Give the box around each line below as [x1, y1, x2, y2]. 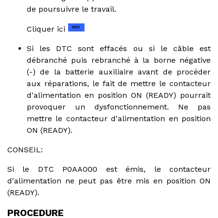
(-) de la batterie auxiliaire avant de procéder [27, 67, 211, 76]
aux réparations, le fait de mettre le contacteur [27, 78, 211, 88]
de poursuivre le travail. [27, 4, 116, 14]
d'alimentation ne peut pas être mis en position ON [7, 176, 211, 185]
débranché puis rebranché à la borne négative [27, 55, 211, 65]
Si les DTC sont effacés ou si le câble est [27, 43, 211, 53]
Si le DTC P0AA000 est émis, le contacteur [7, 164, 211, 174]
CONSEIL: [7, 145, 43, 154]
